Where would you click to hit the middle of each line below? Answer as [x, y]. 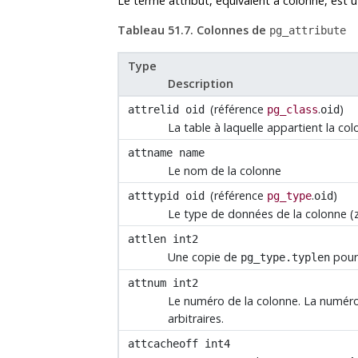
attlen [147, 239]
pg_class [293, 109]
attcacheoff [163, 343]
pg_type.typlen [286, 258]
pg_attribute [308, 31]
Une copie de [205, 257]
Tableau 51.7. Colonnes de [193, 30]
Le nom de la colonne [225, 171]
